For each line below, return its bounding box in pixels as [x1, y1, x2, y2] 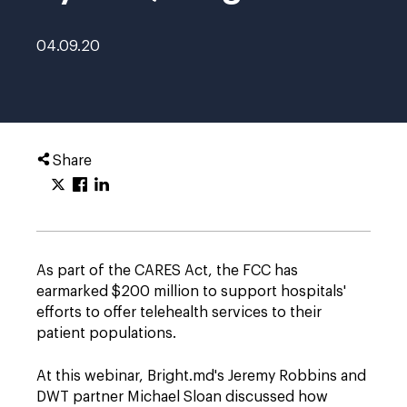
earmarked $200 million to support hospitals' [36, 284, 346, 299]
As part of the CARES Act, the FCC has [36, 263, 298, 278]
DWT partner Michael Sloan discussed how [36, 390, 328, 404]
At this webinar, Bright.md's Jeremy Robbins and [36, 369, 366, 383]
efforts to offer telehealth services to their [36, 305, 322, 320]
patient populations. [36, 326, 176, 341]
